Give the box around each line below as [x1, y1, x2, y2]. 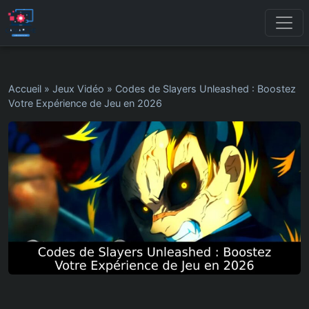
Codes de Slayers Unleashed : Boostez [115, 83, 296, 94]
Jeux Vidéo [52, 83, 104, 94]
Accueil [8, 83, 41, 94]
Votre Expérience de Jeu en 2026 [8, 97, 162, 109]
